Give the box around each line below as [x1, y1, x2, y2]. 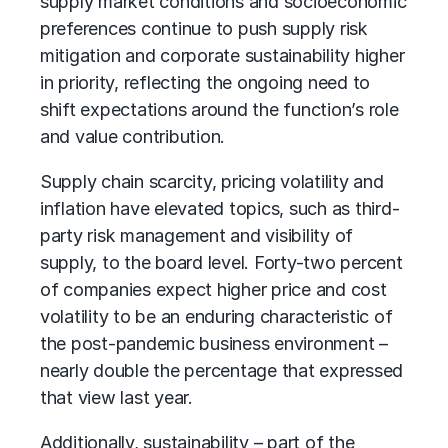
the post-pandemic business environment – [40, 333, 388, 354]
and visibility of [225, 225, 354, 246]
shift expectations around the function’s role [40, 99, 399, 120]
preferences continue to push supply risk [40, 18, 368, 39]
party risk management [40, 225, 226, 246]
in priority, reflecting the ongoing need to [40, 72, 371, 93]
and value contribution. [40, 126, 226, 147]
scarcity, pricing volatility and [143, 171, 384, 192]
